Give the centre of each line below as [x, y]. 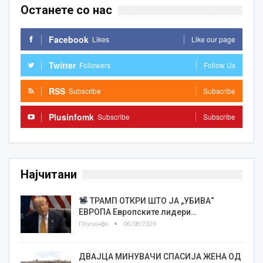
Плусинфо [94, 224]
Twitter [62, 65]
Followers [95, 65]
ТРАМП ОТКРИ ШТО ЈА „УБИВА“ [151, 200]
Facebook [69, 39]
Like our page [213, 39]
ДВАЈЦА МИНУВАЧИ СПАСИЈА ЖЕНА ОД [160, 256]
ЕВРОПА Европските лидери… [138, 212]
